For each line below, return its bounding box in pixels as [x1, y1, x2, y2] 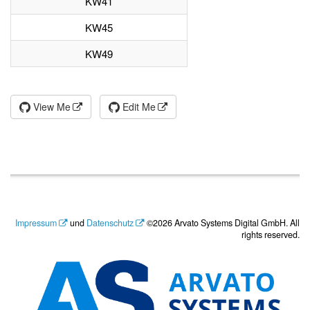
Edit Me [120, 100, 156, 113]
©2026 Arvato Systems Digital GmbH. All [145, 217, 300, 229]
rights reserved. [241, 228, 300, 241]
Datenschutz [86, 217, 134, 229]
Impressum [15, 217, 57, 229]
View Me [30, 100, 71, 113]
